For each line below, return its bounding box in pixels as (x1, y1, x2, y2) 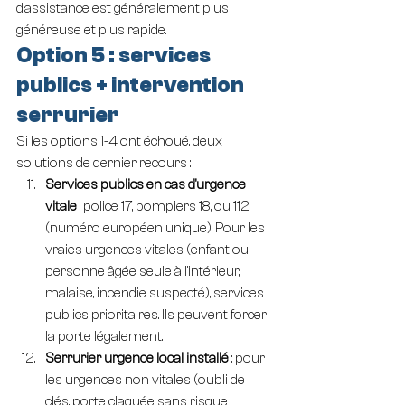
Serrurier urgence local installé (45, 350, 229, 366)
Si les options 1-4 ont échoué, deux (16, 133, 225, 149)
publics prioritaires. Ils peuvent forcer (45, 306, 269, 323)
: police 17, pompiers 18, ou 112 (77, 198, 252, 214)
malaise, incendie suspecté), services (45, 285, 267, 301)
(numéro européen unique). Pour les (45, 220, 268, 236)
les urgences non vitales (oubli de (45, 372, 248, 388)
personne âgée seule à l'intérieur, (45, 263, 242, 279)
